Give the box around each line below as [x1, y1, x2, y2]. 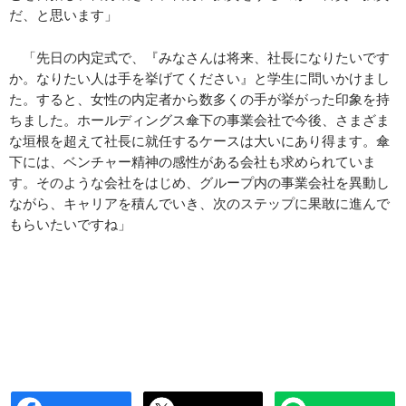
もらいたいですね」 [9, 216, 131, 233]
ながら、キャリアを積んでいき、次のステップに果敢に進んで [9, 195, 390, 212]
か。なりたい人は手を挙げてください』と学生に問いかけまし [9, 70, 390, 87]
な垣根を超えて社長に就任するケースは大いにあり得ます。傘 [9, 132, 390, 150]
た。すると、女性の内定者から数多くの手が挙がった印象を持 [9, 91, 390, 108]
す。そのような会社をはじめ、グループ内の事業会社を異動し [9, 174, 390, 191]
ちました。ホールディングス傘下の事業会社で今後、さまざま [9, 111, 390, 129]
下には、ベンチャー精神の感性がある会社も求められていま [9, 153, 376, 170]
